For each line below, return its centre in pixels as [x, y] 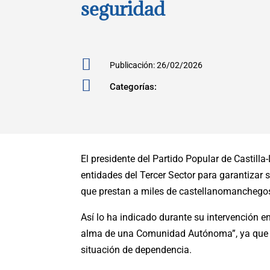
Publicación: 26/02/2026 [156, 65]
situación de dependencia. [137, 250]
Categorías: [133, 86]
